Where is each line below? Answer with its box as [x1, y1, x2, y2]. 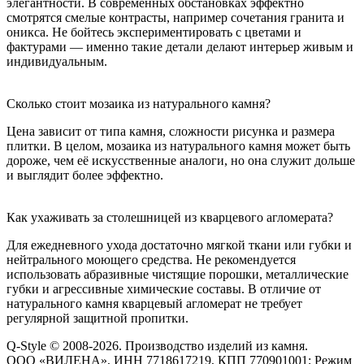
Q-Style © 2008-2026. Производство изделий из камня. [6, 338, 308, 353]
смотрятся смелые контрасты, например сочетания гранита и [6, 10, 344, 24]
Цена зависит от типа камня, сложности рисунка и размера [6, 123, 335, 138]
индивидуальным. [6, 54, 107, 68]
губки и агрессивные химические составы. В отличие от [6, 281, 321, 296]
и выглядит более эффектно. [6, 167, 163, 182]
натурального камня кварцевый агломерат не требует [6, 296, 302, 310]
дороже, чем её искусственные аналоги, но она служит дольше [6, 153, 355, 167]
